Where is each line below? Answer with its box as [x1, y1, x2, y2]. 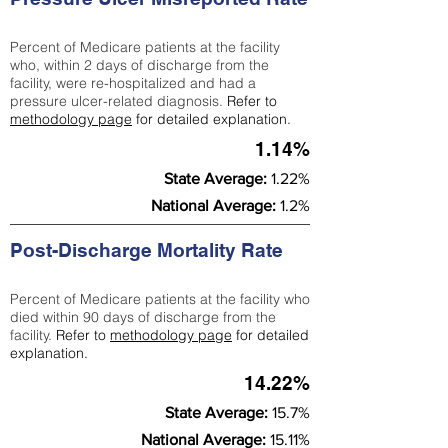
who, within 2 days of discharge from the [10, 56, 269, 74]
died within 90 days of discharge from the [10, 308, 276, 326]
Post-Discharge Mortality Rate [10, 239, 288, 261]
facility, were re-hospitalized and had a [10, 74, 256, 92]
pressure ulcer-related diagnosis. [10, 92, 227, 110]
